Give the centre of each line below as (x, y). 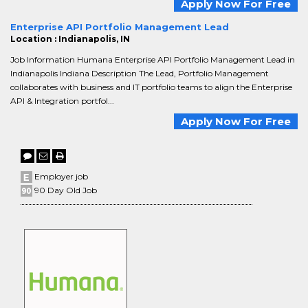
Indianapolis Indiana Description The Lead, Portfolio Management (140, 73)
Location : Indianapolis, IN (70, 39)
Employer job (60, 176)
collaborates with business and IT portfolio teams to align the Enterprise (151, 87)
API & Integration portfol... (62, 101)
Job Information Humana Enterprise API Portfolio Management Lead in (153, 59)
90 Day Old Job (65, 190)
